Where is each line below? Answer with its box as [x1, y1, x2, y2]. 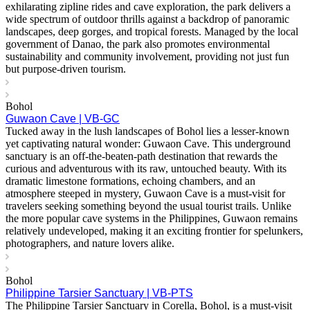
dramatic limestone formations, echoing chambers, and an [6, 175, 255, 188]
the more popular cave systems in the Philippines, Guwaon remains [6, 212, 298, 225]
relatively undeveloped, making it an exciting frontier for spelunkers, [6, 225, 303, 237]
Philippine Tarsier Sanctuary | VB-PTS [6, 287, 193, 300]
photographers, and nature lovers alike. [6, 237, 174, 250]
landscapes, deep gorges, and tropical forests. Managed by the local [6, 26, 298, 38]
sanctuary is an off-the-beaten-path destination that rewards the [6, 150, 277, 163]
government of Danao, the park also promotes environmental [6, 38, 270, 51]
